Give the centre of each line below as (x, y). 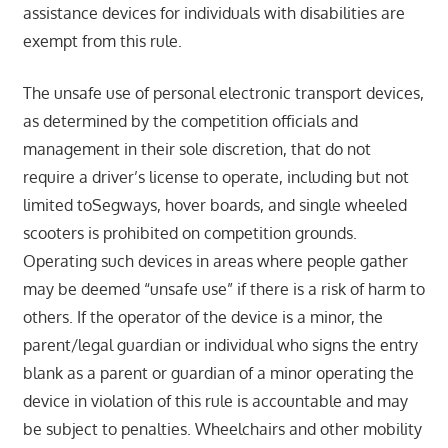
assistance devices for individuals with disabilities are (213, 12)
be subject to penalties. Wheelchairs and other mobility (222, 428)
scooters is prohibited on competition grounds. (189, 232)
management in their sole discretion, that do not (196, 148)
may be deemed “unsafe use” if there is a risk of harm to (223, 288)
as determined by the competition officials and (190, 120)
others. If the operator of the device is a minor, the (202, 316)
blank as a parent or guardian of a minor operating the (218, 372)
